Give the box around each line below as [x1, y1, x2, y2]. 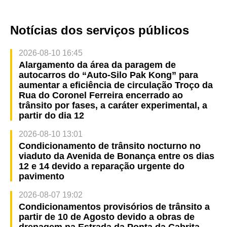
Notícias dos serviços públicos [10, 23, 189, 37]
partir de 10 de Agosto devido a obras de [18, 211, 195, 222]
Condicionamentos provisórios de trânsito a [18, 201, 210, 212]
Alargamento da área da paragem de [18, 59, 176, 70]
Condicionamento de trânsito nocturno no [18, 140, 201, 151]
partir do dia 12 [18, 110, 84, 121]
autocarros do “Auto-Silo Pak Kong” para [18, 69, 198, 80]
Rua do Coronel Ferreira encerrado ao [18, 90, 183, 100]
